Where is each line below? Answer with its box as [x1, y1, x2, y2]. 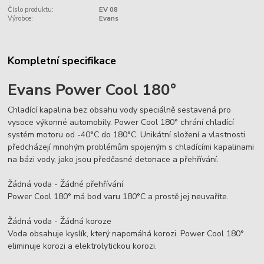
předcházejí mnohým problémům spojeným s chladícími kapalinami [8, 141, 255, 153]
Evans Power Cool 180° [8, 78, 177, 100]
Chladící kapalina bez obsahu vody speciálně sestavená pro [8, 104, 232, 116]
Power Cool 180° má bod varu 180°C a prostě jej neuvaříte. [8, 191, 229, 203]
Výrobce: [8, 14, 34, 24]
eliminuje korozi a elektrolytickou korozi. [8, 240, 157, 252]
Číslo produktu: [8, 5, 54, 15]
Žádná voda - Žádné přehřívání [8, 179, 124, 190]
